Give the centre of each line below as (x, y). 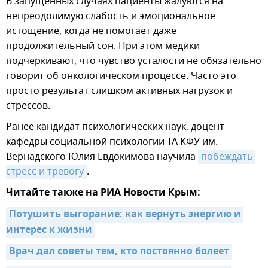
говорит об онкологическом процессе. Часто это (121, 76)
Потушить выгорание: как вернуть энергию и (125, 215)
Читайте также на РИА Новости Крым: (103, 194)
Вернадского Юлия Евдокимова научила (102, 157)
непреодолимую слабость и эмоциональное (111, 16)
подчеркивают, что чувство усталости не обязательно (134, 61)
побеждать (227, 157)
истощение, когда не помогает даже (91, 31)
